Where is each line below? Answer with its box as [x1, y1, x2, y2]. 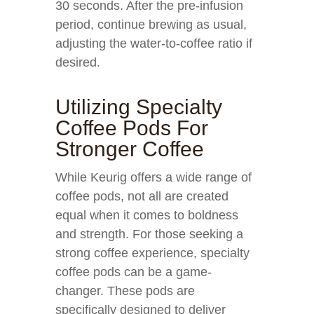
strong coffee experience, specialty [55, 246, 250, 260]
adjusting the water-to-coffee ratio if [55, 36, 252, 50]
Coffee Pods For [55, 116, 208, 139]
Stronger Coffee [55, 137, 204, 161]
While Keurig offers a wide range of [55, 170, 252, 184]
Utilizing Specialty [55, 95, 222, 118]
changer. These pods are [55, 284, 195, 298]
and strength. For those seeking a [55, 227, 243, 241]
